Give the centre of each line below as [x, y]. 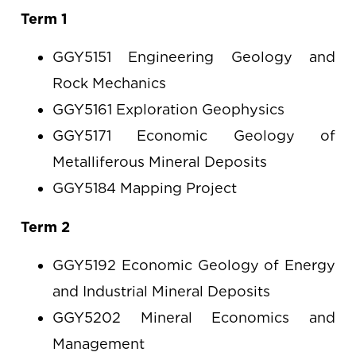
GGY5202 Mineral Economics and [194, 317]
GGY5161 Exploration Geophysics [169, 109]
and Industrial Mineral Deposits [162, 291]
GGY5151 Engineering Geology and [194, 57]
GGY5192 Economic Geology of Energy [194, 265]
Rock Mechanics [110, 83]
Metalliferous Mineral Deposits [160, 162]
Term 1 [44, 19]
